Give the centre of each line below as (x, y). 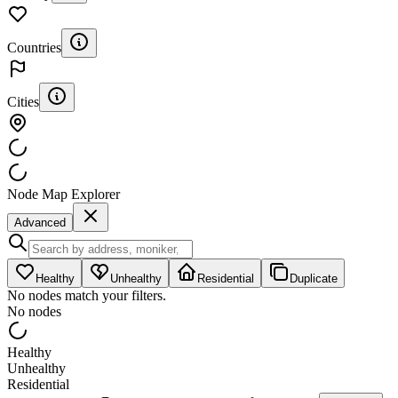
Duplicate (314, 278)
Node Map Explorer (64, 194)
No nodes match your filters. (87, 295)
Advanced (40, 222)
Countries (34, 47)
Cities (23, 101)
